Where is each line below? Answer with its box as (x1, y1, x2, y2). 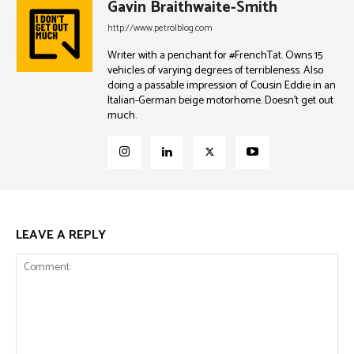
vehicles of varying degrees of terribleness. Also (107, 62, 323, 80)
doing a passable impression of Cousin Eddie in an (107, 77, 336, 95)
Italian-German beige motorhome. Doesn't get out (107, 92, 333, 110)
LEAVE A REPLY (16, 224, 106, 246)
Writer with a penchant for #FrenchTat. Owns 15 (107, 47, 322, 65)
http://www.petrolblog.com (107, 21, 213, 36)
